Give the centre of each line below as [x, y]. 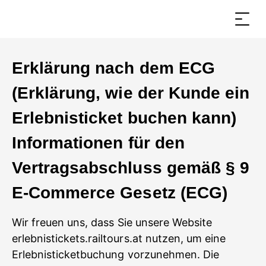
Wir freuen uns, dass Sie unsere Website [112, 222]
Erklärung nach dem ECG [113, 68]
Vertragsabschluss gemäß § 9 [131, 168]
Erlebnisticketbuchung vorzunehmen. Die [115, 254]
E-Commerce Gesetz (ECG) [120, 193]
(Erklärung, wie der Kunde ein [131, 93]
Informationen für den [98, 143]
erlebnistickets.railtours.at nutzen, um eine [119, 238]
